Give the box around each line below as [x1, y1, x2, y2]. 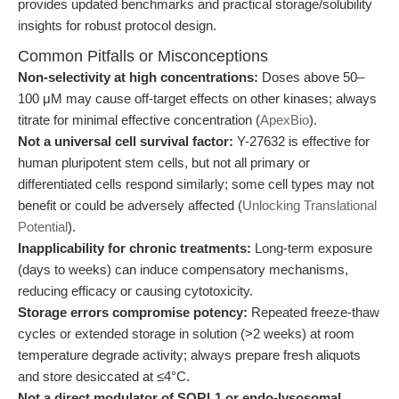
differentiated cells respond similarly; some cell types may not [18, 176, 374, 191]
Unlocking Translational [242, 198, 377, 213]
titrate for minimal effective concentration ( [18, 112, 260, 127]
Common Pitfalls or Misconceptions [18, 47, 268, 65]
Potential [18, 219, 68, 234]
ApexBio [260, 112, 309, 127]
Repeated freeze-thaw [248, 305, 379, 320]
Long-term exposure [251, 240, 372, 256]
